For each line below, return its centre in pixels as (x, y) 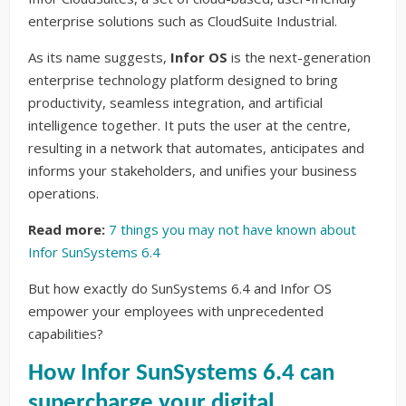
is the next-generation (299, 57)
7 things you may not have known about (232, 229)
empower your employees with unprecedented (176, 310)
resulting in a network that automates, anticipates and (196, 147)
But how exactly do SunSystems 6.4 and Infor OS (180, 288)
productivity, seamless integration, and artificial (175, 102)
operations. (63, 193)
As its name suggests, (99, 57)
